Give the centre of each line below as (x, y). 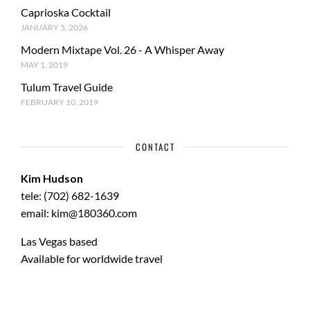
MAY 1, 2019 (44, 65)
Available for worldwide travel (92, 258)
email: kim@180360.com (79, 213)
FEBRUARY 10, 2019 (60, 102)
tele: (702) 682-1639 (70, 195)
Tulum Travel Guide (67, 87)
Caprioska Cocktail (66, 12)
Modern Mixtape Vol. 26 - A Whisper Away (122, 49)
